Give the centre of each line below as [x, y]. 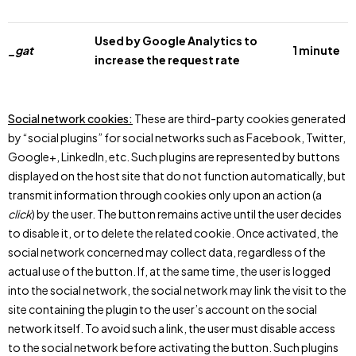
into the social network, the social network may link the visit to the [177, 290]
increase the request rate [167, 60]
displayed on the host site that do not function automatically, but [177, 176]
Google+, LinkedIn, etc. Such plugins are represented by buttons [174, 157]
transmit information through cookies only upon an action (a [165, 195]
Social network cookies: [70, 118]
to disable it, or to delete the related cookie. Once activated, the [173, 233]
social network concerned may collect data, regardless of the [167, 252]
